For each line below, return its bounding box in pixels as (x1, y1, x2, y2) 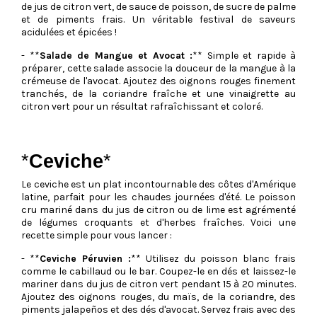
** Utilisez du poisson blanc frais (131, 253, 296, 265)
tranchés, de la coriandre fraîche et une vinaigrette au (21, 88, 296, 100)
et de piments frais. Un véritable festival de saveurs (21, 13, 296, 26)
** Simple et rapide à (192, 50, 296, 62)
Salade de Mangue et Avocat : (39, 50, 192, 62)
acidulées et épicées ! (21, 26, 117, 39)
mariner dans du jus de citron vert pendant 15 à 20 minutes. (21, 278, 296, 291)
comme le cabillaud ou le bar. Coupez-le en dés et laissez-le (21, 265, 296, 278)
